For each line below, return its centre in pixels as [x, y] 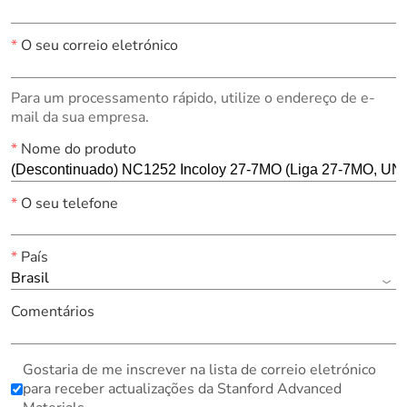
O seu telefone [67, 203]
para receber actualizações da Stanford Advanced [182, 389]
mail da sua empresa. [79, 117]
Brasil [30, 278]
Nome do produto [76, 149]
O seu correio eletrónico [97, 45]
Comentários [52, 312]
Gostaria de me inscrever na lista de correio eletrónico [199, 370]
